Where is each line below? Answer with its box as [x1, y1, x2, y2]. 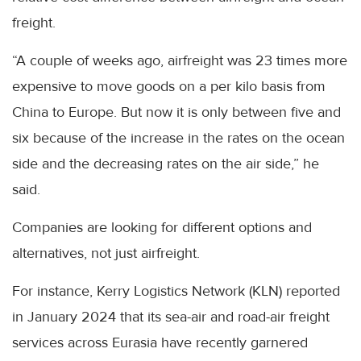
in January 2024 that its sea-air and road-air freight [12, 308, 330, 326]
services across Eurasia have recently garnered [12, 334, 308, 351]
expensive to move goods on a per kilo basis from [12, 77, 326, 95]
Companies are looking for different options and [12, 218, 312, 236]
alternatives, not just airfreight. [12, 244, 200, 262]
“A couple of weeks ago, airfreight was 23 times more [12, 52, 347, 69]
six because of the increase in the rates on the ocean [12, 129, 345, 147]
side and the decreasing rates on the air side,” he [12, 155, 319, 172]
